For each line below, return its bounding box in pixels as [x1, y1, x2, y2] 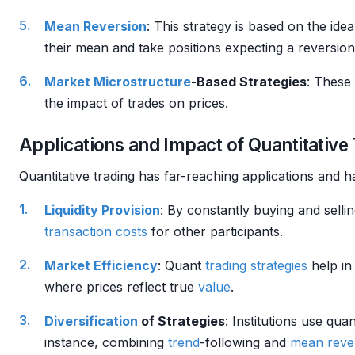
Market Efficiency [44, 258, 158, 273]
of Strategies [138, 313, 225, 329]
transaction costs [44, 223, 147, 239]
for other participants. [147, 223, 283, 239]
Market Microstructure [44, 74, 191, 90]
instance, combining [44, 334, 168, 350]
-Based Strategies [191, 74, 307, 90]
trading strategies [205, 258, 307, 273]
